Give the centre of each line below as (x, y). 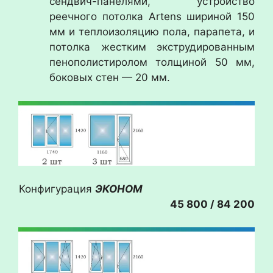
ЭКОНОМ (175, 189)
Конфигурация (57, 189)
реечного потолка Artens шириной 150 (152, 16)
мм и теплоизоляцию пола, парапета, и (152, 32)
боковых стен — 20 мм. (110, 77)
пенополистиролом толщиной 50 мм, (152, 62)
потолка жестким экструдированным (152, 47)
